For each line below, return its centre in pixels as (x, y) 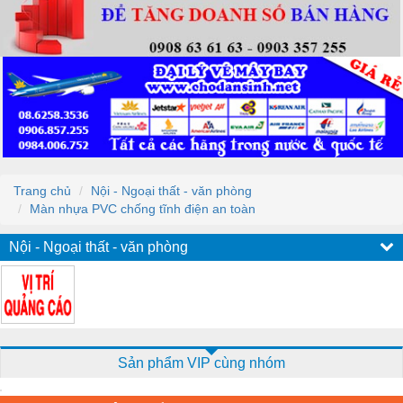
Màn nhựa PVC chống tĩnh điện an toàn (143, 208)
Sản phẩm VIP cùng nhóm (201, 363)
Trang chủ (42, 190)
